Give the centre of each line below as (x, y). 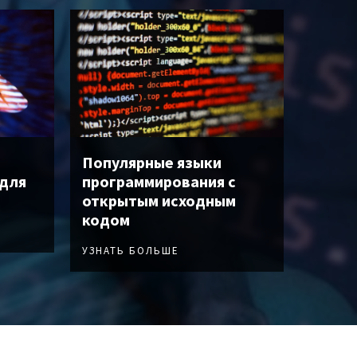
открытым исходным (159, 201)
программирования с (159, 182)
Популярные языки (152, 163)
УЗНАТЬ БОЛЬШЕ (131, 251)
